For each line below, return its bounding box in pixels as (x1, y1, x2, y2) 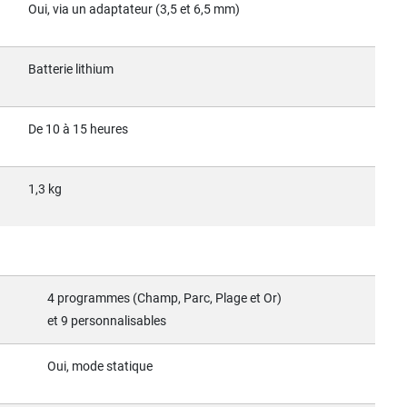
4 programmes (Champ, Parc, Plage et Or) (47, 290, 282, 306)
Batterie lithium (28, 61, 114, 77)
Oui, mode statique (47, 358, 153, 374)
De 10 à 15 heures (28, 121, 128, 137)
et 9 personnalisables (47, 313, 166, 329)
